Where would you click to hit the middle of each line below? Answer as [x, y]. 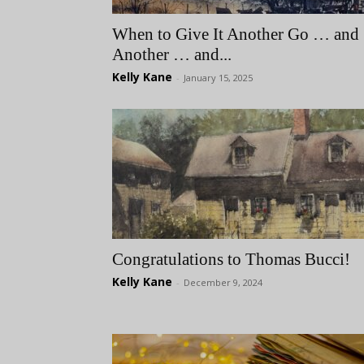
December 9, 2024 [223, 282]
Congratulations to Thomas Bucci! [231, 259]
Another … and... [172, 54]
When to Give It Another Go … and [236, 34]
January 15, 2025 [218, 78]
